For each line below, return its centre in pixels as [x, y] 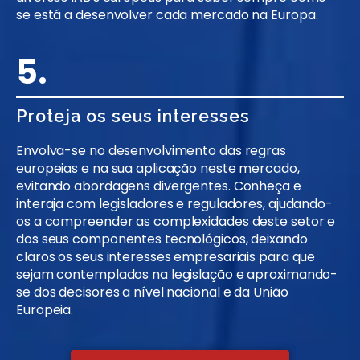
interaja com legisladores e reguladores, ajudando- [174, 204]
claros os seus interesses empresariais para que [166, 257]
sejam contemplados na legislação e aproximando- [177, 275]
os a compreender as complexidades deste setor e [176, 222]
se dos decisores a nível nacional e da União [152, 292]
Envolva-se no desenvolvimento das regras [151, 151]
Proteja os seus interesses [133, 117]
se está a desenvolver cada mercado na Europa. [167, 15]
